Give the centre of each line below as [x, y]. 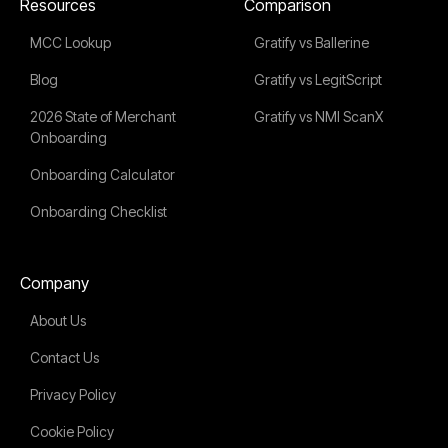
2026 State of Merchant [103, 116]
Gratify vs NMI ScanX [318, 116]
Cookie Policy [72, 431]
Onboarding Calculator [102, 174]
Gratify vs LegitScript [318, 79]
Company [54, 282]
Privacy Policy [73, 394]
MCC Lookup [70, 42]
